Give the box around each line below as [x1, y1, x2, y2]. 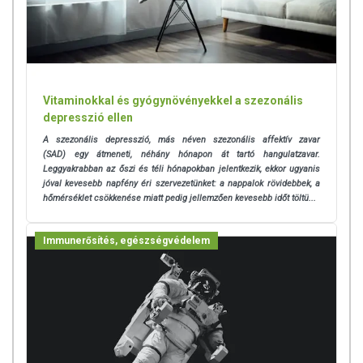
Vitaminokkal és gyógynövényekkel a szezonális [43, 93, 303, 107]
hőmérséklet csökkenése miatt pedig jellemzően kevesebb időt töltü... [43, 192, 316, 203]
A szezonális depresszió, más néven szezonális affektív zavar [43, 134, 320, 145]
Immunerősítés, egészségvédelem [43, 234, 210, 246]
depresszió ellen [43, 110, 133, 124]
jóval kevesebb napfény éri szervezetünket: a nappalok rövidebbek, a [43, 177, 320, 189]
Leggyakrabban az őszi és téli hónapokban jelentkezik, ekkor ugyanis [43, 163, 320, 174]
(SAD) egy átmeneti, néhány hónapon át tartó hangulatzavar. [43, 148, 320, 160]
